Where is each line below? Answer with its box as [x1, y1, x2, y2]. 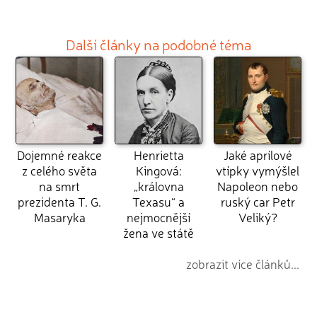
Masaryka [33, 208, 86, 225]
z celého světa [22, 161, 97, 178]
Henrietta [133, 146, 184, 163]
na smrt [39, 177, 80, 194]
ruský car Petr [220, 192, 295, 209]
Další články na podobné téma [66, 34, 251, 54]
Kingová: [135, 161, 182, 178]
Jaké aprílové [223, 146, 292, 163]
